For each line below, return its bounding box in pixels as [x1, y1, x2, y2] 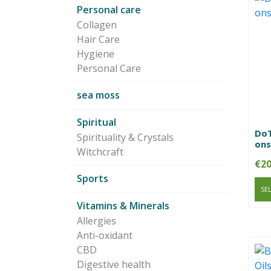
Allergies [77, 214, 116, 228]
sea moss [77, 88, 120, 102]
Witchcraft [77, 145, 123, 159]
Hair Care [77, 33, 120, 47]
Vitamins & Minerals [77, 199, 169, 213]
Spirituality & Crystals [77, 131, 174, 145]
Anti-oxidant [77, 229, 132, 243]
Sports [77, 172, 108, 186]
